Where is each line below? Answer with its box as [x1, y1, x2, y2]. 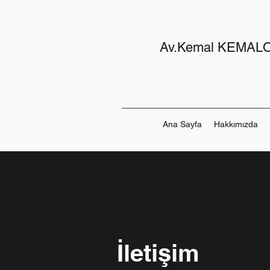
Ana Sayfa [163, 119, 202, 129]
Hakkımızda [214, 119, 258, 129]
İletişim [117, 239, 199, 267]
